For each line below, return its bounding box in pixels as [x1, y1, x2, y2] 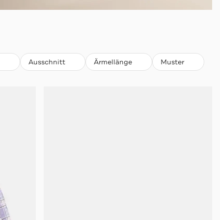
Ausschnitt [28, 57, 65, 66]
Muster [160, 57, 184, 66]
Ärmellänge [93, 57, 132, 66]
